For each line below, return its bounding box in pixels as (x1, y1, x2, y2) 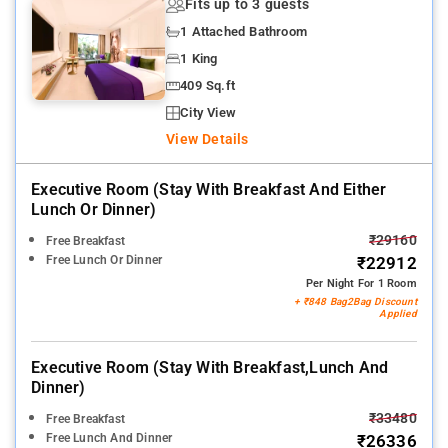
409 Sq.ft (180, 78, 235, 94)
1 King (180, 51, 218, 67)
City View (180, 105, 236, 121)
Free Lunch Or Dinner (46, 253, 163, 268)
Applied (379, 308, 417, 320)
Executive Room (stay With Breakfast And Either (31, 180, 387, 200)
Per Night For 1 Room (305, 277, 417, 291)
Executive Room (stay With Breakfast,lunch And (31, 358, 389, 378)
